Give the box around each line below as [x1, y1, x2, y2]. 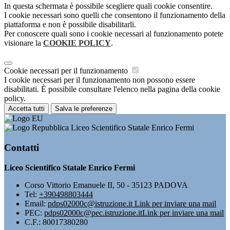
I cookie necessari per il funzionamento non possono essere [4, 75, 195, 85]
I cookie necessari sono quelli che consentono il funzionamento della [4, 11, 225, 20]
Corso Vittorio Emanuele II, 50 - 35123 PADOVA [25, 180, 188, 189]
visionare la [4, 39, 43, 48]
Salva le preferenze [55, 105, 112, 113]
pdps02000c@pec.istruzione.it [44, 208, 142, 217]
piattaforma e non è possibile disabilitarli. [4, 20, 136, 29]
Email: [25, 199, 48, 208]
